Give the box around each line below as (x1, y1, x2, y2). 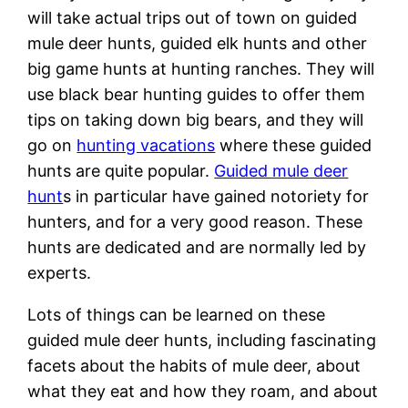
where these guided (215, 135, 372, 155)
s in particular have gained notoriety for (63, 186, 370, 206)
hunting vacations (76, 135, 216, 155)
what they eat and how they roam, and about (27, 381, 379, 401)
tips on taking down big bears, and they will (27, 109, 364, 129)
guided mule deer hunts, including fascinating (27, 330, 377, 350)
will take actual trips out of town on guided (27, 7, 358, 27)
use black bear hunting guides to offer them (27, 84, 366, 104)
